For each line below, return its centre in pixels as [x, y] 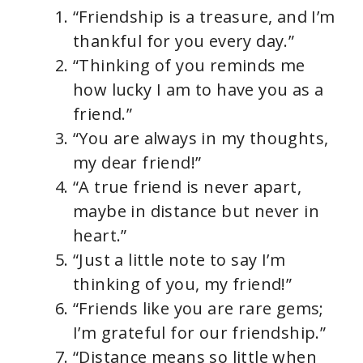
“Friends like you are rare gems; [199, 309]
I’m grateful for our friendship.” [200, 333]
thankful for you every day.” [184, 41]
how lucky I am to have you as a [199, 90]
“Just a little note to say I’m [179, 260]
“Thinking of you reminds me [189, 66]
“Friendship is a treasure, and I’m [204, 17]
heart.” [100, 236]
